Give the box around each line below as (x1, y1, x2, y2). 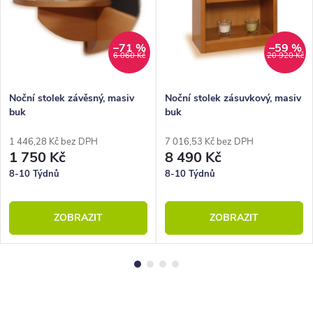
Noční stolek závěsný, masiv (9, 91, 134, 105)
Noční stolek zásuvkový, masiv (165, 91, 301, 105)
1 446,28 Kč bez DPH (9, 135, 98, 148)
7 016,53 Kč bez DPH (165, 135, 254, 148)
